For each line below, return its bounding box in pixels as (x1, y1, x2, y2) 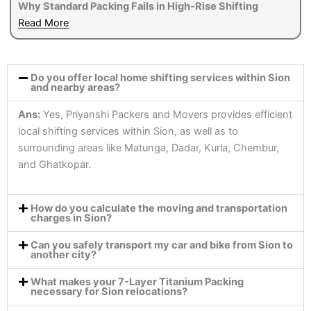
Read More (18, 17, 69, 30)
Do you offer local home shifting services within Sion (30, 72, 290, 85)
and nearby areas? (30, 81, 120, 94)
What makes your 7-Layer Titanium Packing (30, 275, 244, 288)
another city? (30, 248, 96, 261)
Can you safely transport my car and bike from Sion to (30, 238, 293, 251)
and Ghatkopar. (18, 158, 91, 171)
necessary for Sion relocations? (30, 285, 187, 298)
